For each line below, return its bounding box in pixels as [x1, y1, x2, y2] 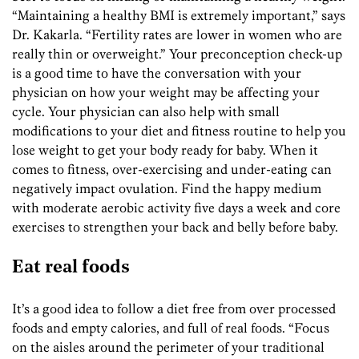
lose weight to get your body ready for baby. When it [12, 142, 318, 159]
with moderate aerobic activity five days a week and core [12, 200, 341, 216]
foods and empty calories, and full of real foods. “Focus [12, 320, 329, 337]
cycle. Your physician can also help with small [12, 103, 280, 120]
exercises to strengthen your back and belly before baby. [12, 219, 338, 236]
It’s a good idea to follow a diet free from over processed [12, 301, 336, 317]
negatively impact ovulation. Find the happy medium [12, 180, 321, 197]
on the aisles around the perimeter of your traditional [12, 339, 325, 356]
